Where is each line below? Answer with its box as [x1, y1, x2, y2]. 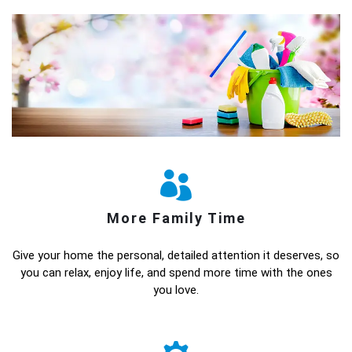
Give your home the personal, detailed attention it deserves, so [13, 248, 339, 263]
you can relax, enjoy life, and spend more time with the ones [20, 266, 332, 280]
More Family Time [106, 210, 246, 227]
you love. [153, 283, 199, 298]
